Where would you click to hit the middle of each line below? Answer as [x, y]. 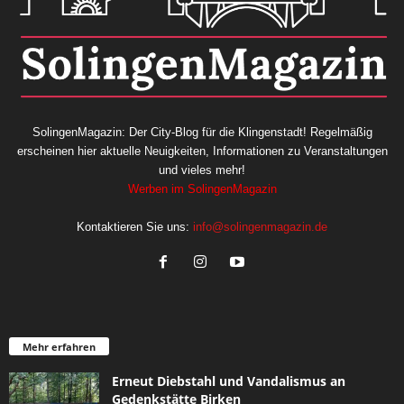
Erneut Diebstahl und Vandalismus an [229, 381]
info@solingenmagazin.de [260, 226]
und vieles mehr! [202, 170]
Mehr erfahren [59, 346]
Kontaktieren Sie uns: [135, 226]
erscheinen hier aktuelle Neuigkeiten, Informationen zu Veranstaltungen [202, 151]
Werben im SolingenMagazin [202, 188]
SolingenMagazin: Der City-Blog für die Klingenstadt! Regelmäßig [202, 132]
